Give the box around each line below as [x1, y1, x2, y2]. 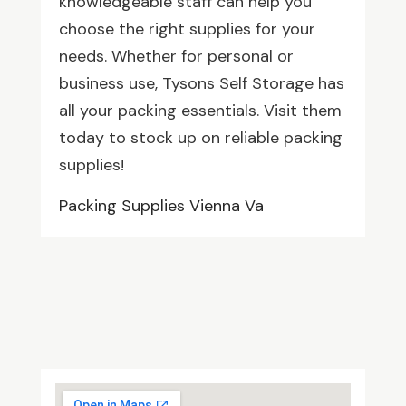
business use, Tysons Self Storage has [58, 72, 344, 94]
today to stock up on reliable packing [58, 126, 343, 149]
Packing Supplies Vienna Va [58, 194, 264, 217]
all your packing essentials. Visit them [58, 99, 342, 121]
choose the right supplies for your [58, 17, 315, 40]
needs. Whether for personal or [58, 44, 294, 67]
